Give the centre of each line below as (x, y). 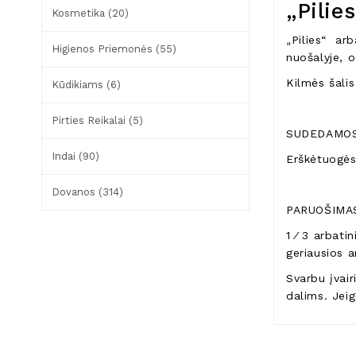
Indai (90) (75, 156)
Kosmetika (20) (90, 13)
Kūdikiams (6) (86, 84)
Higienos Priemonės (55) (114, 48)
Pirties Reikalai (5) (97, 120)
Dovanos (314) (87, 192)
